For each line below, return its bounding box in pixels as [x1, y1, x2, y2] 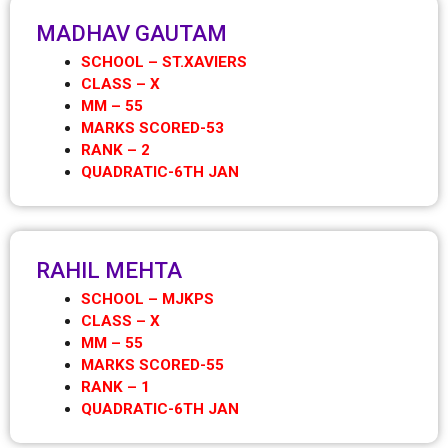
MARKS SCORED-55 [81, 355, 225, 374]
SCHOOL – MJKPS [81, 289, 215, 308]
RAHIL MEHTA [35, 256, 182, 283]
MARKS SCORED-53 [81, 119, 225, 138]
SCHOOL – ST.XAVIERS [81, 53, 248, 72]
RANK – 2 [81, 141, 151, 160]
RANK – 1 [81, 377, 151, 396]
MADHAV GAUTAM [35, 20, 227, 47]
